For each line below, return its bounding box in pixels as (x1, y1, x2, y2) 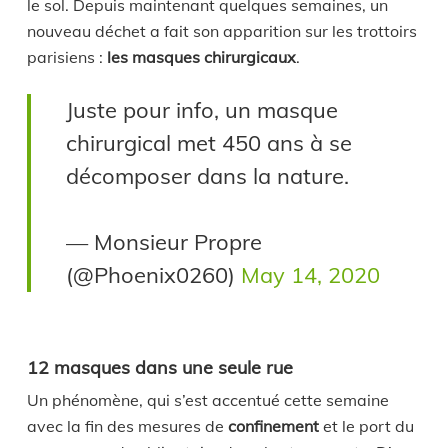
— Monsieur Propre (66, 228, 263, 256)
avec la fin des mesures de (26, 416, 228, 436)
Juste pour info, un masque (66, 96, 339, 124)
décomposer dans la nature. (66, 162, 350, 190)
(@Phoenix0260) (66, 261, 242, 289)
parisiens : (26, 47, 107, 67)
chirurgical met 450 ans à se (66, 129, 353, 157)
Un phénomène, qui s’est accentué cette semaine (26, 390, 389, 410)
